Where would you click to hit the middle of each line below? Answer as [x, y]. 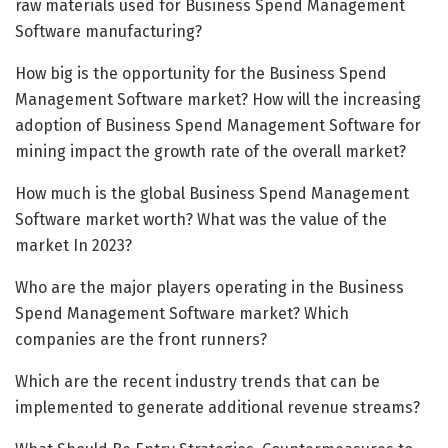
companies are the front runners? [141, 339]
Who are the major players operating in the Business [209, 287]
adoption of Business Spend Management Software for [218, 125]
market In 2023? [73, 245]
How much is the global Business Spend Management [212, 193]
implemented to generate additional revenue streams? [217, 407]
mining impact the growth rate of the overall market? [210, 151]
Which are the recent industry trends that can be [197, 381]
